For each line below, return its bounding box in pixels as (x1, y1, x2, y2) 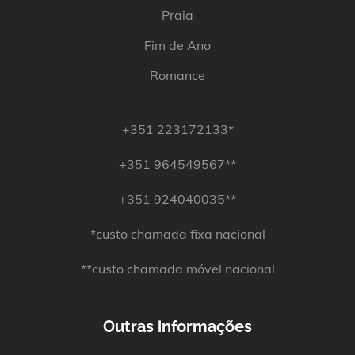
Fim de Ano (144, 37, 211, 54)
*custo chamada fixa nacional (90, 226, 265, 242)
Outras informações (103, 317, 252, 337)
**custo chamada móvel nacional (80, 261, 275, 277)
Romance (150, 67, 205, 84)
